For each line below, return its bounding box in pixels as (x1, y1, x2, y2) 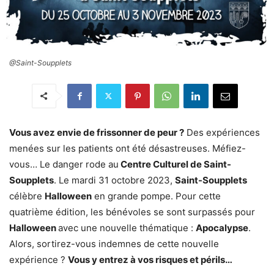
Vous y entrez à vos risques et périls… (68, 253, 232, 265)
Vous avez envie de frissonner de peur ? (9, 126, 184, 138)
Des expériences (184, 126, 260, 138)
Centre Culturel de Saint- (119, 158, 231, 170)
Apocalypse (196, 221, 248, 234)
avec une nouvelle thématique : (58, 221, 196, 234)
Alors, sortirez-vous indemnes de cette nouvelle (9, 237, 219, 250)
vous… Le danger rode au (9, 158, 119, 170)
